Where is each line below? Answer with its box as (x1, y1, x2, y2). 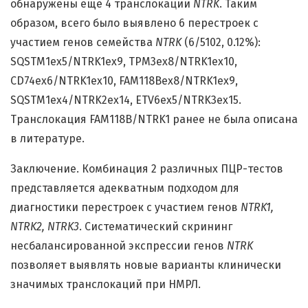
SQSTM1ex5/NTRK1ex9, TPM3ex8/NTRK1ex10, (10, 55, 237, 69)
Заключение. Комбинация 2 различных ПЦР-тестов (10, 162, 283, 176)
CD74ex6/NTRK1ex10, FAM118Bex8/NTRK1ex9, (10, 74, 238, 88)
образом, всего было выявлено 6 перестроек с (10, 16, 258, 30)
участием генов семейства (10, 36, 155, 49)
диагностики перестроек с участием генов (10, 201, 241, 214)
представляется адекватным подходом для (10, 181, 239, 195)
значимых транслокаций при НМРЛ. (10, 278, 201, 291)
